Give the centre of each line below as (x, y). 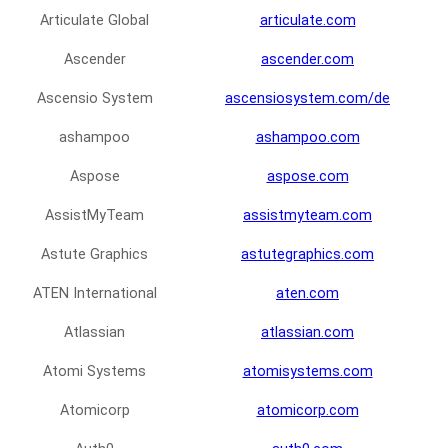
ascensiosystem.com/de (307, 99)
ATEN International (94, 294)
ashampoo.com (307, 138)
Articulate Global (94, 21)
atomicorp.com (307, 411)
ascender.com (307, 60)
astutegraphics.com (307, 255)
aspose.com (307, 177)
